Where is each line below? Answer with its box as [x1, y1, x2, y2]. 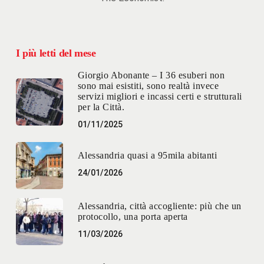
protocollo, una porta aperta [77, 211, 188, 222]
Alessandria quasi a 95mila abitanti [77, 150, 217, 160]
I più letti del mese [15, 47, 96, 60]
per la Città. [77, 102, 125, 113]
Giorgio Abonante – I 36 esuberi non [77, 70, 225, 81]
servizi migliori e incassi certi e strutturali [77, 91, 242, 102]
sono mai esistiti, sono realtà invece [77, 81, 219, 91]
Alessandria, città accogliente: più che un [77, 200, 242, 211]
